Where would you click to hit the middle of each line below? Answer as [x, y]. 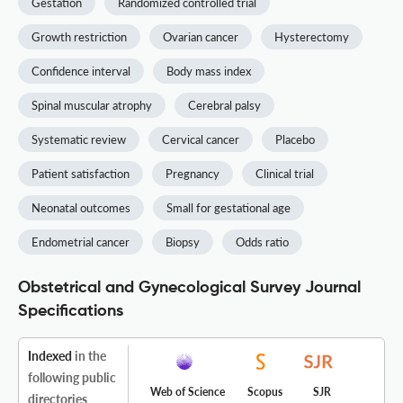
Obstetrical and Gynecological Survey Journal [189, 288]
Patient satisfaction [81, 174]
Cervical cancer [201, 140]
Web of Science [188, 392]
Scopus [264, 392]
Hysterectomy [312, 37]
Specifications [71, 312]
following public [72, 378]
